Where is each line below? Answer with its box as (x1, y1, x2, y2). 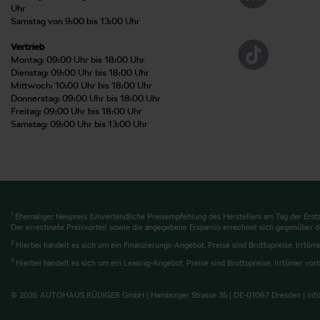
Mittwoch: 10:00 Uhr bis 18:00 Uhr (11, 79, 152, 91)
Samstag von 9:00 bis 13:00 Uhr (11, 15, 140, 26)
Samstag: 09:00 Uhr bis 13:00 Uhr (11, 118, 148, 129)
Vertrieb (11, 41, 45, 52)
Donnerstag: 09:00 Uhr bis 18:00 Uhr (11, 92, 161, 104)
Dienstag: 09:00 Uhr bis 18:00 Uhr (11, 66, 149, 78)
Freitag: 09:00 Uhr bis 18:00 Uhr (11, 105, 142, 116)
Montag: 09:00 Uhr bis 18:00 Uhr (11, 54, 145, 65)
